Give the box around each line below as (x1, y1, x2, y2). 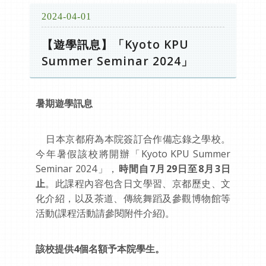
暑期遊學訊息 (36, 97, 93, 110)
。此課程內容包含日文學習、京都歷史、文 (45, 177, 231, 190)
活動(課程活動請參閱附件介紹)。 (36, 207, 175, 220)
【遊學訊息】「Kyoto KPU (42, 36, 189, 52)
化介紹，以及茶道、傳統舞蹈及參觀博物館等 (36, 192, 230, 205)
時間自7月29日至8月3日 (118, 162, 231, 175)
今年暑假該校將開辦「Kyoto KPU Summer (36, 147, 230, 160)
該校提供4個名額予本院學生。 (36, 242, 164, 255)
